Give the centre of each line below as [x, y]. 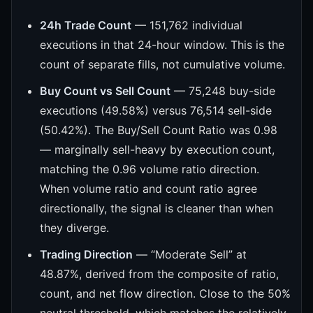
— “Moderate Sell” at [190, 254]
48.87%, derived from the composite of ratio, [159, 274]
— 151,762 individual [187, 25]
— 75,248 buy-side [223, 90]
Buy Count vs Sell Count [105, 90]
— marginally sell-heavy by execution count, [157, 149]
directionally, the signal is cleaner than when [156, 208]
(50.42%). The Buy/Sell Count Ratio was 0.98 [159, 130]
